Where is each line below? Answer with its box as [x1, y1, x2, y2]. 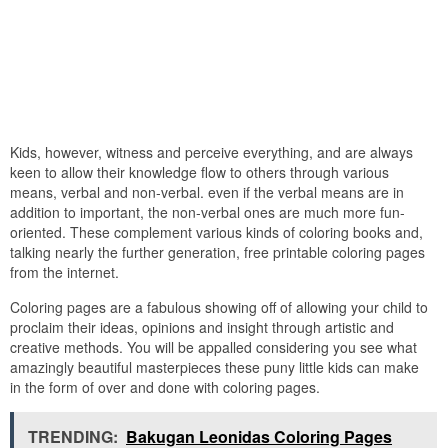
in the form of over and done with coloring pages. [10, 377, 320, 397]
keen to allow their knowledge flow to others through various [10, 162, 389, 182]
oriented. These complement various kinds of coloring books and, [10, 222, 423, 242]
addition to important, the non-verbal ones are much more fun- [10, 202, 405, 222]
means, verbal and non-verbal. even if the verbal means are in [10, 182, 404, 202]
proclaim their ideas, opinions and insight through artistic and [10, 317, 394, 337]
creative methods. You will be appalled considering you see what [10, 337, 417, 357]
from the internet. [10, 262, 119, 282]
